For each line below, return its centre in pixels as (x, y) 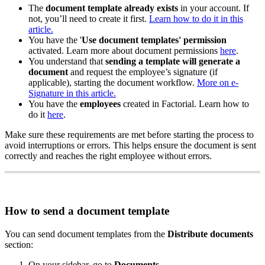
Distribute (188, 234)
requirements (91, 135)
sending (121, 62)
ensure (166, 146)
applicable (47, 83)
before (159, 135)
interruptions (51, 146)
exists (167, 8)
